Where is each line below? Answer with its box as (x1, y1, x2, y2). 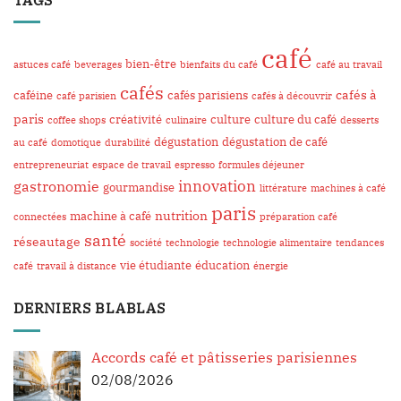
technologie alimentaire (223, 236, 332, 250)
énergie (253, 260, 288, 273)
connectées (13, 210, 66, 224)
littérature (260, 182, 307, 195)
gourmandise (103, 180, 175, 196)
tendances (336, 236, 384, 250)
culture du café (254, 112, 337, 128)
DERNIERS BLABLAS (13, 299, 166, 318)
